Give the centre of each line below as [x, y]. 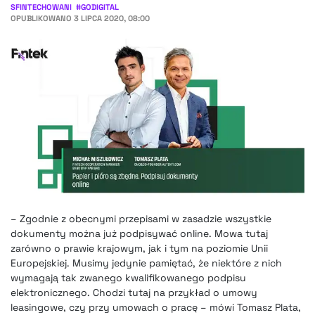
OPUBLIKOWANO [42, 18]
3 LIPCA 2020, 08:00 [112, 18]
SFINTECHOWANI [41, 7]
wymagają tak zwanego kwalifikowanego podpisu [128, 278]
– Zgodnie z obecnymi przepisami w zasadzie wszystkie [141, 219]
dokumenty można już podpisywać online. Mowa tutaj [139, 234]
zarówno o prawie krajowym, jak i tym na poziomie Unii [139, 249]
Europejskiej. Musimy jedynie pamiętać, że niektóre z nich [146, 263]
